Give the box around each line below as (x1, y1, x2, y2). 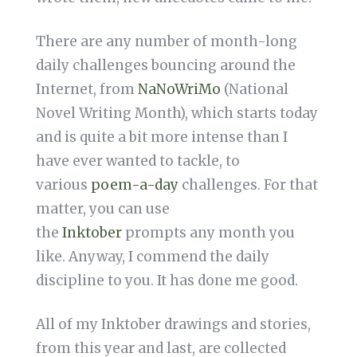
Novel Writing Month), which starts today (35, 104, 318, 123)
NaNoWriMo (137, 80, 221, 99)
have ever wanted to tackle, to (35, 152, 240, 171)
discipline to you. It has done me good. (35, 272, 298, 290)
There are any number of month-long (35, 33, 297, 51)
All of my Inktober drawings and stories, (35, 316, 311, 334)
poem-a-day (90, 176, 178, 194)
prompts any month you (121, 224, 295, 242)
